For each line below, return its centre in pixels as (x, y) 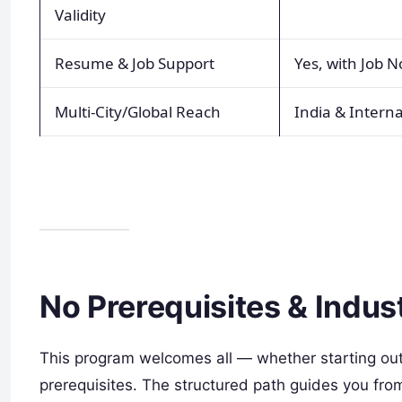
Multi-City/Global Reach (138, 112)
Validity (80, 15)
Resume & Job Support (135, 64)
